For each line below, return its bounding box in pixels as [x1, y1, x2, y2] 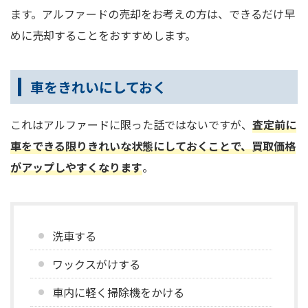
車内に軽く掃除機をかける [52, 283, 184, 300]
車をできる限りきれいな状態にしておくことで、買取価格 [10, 137, 296, 154]
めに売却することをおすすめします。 [10, 26, 196, 43]
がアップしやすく [10, 158, 98, 175]
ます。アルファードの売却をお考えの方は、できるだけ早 [10, 5, 295, 22]
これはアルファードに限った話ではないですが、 [10, 115, 252, 133]
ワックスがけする [52, 255, 140, 272]
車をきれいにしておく [30, 76, 166, 97]
